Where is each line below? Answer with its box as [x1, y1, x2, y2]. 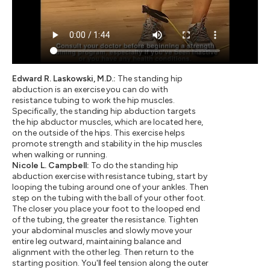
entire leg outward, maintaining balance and [12, 236, 182, 246]
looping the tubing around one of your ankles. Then [12, 181, 209, 192]
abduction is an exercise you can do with [12, 84, 169, 95]
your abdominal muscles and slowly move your [12, 225, 193, 236]
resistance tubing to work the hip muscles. [12, 95, 175, 105]
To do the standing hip [89, 160, 179, 171]
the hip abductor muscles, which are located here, [12, 116, 203, 127]
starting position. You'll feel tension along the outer [12, 257, 209, 268]
